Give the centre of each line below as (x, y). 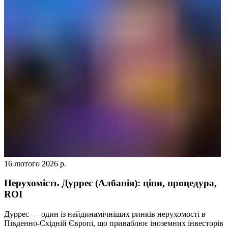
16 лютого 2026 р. (35, 163)
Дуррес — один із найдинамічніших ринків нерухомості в (105, 214)
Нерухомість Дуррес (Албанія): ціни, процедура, (110, 183)
